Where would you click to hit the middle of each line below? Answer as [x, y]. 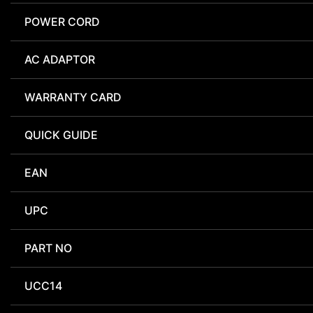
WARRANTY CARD [73, 97]
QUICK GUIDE [61, 135]
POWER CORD [62, 22]
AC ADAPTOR [60, 60]
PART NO [48, 248]
